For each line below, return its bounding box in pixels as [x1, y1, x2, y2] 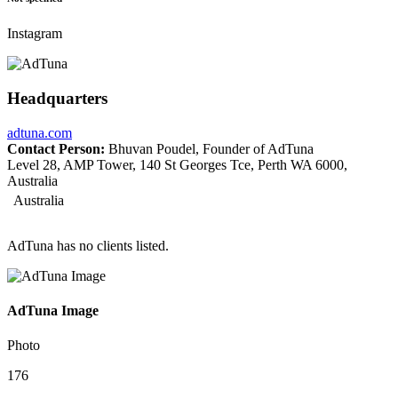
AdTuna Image [7, 303, 99, 319]
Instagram [7, 26, 62, 42]
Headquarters [7, 89, 107, 108]
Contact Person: [7, 140, 105, 156]
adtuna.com [7, 124, 72, 140]
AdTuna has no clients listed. [7, 237, 169, 253]
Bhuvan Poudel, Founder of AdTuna [105, 140, 314, 156]
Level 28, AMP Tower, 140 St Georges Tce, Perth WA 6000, [7, 156, 347, 172]
